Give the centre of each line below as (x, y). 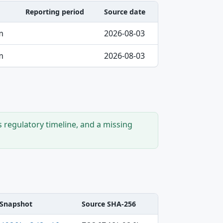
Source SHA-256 (109, 204)
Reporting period (55, 12)
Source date (125, 12)
